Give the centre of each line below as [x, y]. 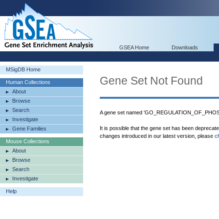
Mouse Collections [28, 141]
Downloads [185, 47]
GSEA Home [134, 47]
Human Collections [28, 82]
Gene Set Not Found [151, 81]
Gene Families [29, 129]
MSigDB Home [23, 69]
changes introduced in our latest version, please [157, 136]
